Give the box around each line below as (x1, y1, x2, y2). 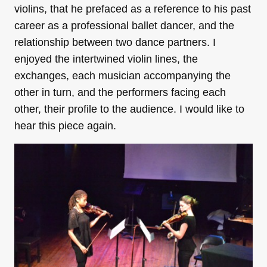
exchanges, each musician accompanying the (14, 69, 231, 82)
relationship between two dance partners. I (14, 36, 216, 48)
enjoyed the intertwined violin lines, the (14, 52, 198, 65)
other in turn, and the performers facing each (14, 86, 226, 98)
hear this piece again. (14, 119, 116, 132)
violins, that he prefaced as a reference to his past (14, 2, 251, 15)
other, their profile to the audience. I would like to (14, 103, 244, 115)
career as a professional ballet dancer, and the (14, 19, 234, 32)
